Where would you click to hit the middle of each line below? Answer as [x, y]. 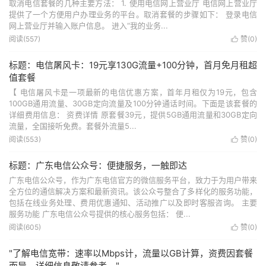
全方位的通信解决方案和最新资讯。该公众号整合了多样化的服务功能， [133, 191]
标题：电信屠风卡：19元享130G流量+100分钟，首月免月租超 [133, 65]
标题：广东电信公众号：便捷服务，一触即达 [98, 165]
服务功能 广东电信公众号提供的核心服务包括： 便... [100, 214]
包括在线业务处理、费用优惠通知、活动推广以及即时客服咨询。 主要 [133, 202]
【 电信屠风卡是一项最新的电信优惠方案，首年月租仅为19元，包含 [133, 92]
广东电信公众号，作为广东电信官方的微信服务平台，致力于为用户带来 [133, 180]
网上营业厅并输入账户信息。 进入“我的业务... [88, 26]
